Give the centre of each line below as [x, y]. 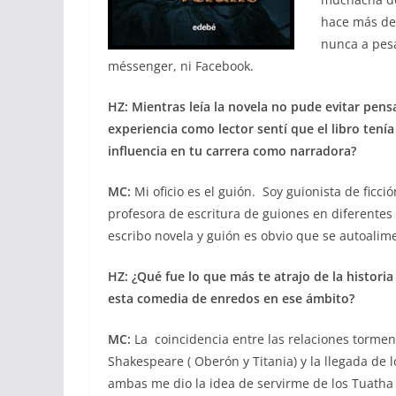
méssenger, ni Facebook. [181, 66]
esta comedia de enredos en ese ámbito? [231, 298]
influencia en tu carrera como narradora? [232, 151]
